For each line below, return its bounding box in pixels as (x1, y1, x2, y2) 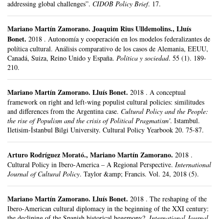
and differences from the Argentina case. (7, 106, 119, 116)
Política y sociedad (116, 53, 169, 63)
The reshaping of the (150, 194, 207, 203)
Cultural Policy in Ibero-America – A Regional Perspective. (7, 159, 173, 169)
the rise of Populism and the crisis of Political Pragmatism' (7, 115, 170, 125)
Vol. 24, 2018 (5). (149, 169, 199, 178)
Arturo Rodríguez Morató (7, 149, 84, 160)
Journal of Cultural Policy (7, 169, 80, 178)
